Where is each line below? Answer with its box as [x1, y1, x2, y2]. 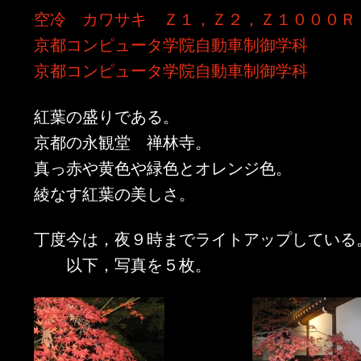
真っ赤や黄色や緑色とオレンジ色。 [34, 155, 293, 179]
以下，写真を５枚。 [34, 252, 212, 276]
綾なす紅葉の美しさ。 [34, 180, 196, 205]
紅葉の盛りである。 [34, 103, 180, 127]
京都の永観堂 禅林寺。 [34, 129, 212, 153]
